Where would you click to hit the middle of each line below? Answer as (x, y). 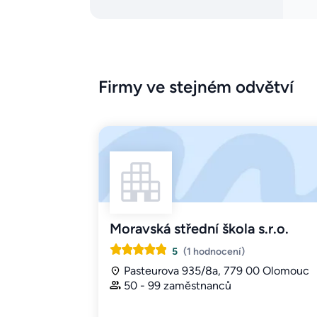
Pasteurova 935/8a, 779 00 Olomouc (217, 271)
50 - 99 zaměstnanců (178, 286)
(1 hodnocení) (214, 252)
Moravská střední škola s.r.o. (199, 229)
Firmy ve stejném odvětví (196, 87)
